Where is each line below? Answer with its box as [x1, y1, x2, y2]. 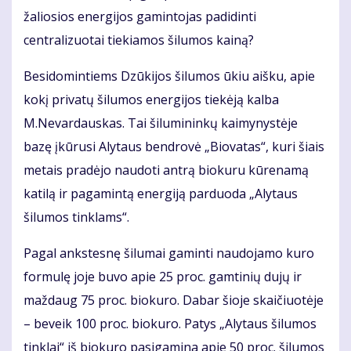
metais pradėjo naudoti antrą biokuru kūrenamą [24, 161, 309, 179]
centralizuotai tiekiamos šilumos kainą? [24, 31, 254, 49]
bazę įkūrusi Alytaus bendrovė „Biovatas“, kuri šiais [24, 138, 324, 156]
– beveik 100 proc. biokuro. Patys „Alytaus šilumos [24, 315, 317, 333]
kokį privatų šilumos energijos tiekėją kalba [24, 91, 279, 109]
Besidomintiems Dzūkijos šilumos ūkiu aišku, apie [24, 67, 315, 85]
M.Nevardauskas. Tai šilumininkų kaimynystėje [24, 114, 298, 132]
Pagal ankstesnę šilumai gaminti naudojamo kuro [24, 244, 314, 262]
